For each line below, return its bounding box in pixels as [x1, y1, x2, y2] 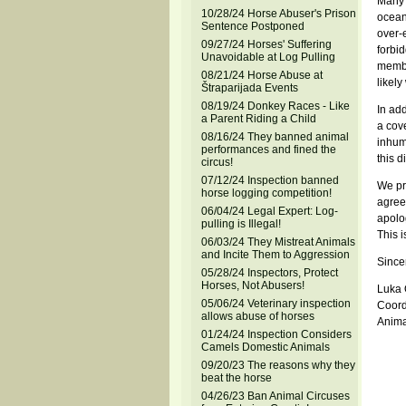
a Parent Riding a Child [200, 112, 316, 125]
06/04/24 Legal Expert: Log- [200, 205, 338, 217]
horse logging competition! [200, 187, 332, 199]
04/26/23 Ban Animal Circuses [200, 390, 350, 402]
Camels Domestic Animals [200, 341, 330, 353]
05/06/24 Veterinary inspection [200, 297, 351, 310]
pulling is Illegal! [200, 217, 281, 230]
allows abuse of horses [200, 310, 314, 323]
